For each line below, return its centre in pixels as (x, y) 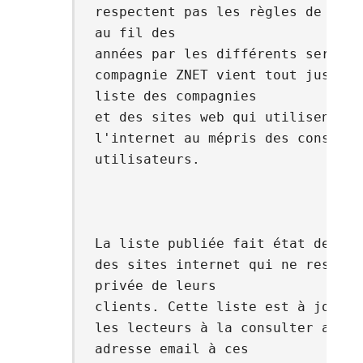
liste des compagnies (175, 96)
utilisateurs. (147, 160)
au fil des (135, 33)
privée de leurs (155, 286)
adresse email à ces (171, 349)
